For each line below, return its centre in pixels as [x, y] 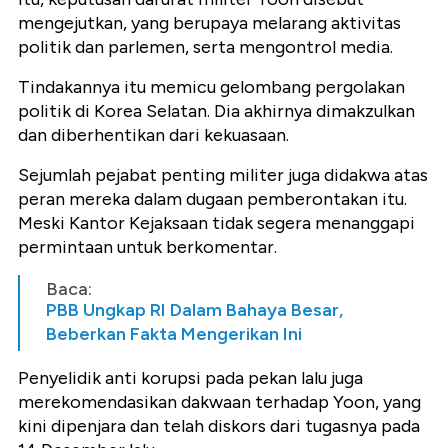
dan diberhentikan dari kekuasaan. [153, 135]
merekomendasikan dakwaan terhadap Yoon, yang [219, 402]
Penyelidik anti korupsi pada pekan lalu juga [190, 378]
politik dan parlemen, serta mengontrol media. [205, 47]
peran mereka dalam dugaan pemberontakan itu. [212, 199]
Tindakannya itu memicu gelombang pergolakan [211, 87]
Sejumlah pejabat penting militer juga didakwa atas [223, 175]
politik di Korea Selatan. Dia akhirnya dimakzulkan [216, 111]
